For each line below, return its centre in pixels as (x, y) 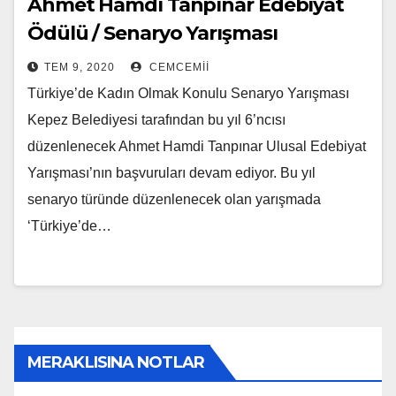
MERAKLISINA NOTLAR (116, 362)
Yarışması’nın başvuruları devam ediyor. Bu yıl (171, 173)
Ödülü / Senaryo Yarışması (152, 33)
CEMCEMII (178, 67)
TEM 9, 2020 (80, 67)
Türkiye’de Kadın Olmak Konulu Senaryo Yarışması (188, 93)
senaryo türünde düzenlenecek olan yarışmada (174, 199)
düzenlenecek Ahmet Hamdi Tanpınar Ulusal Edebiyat (197, 146)
